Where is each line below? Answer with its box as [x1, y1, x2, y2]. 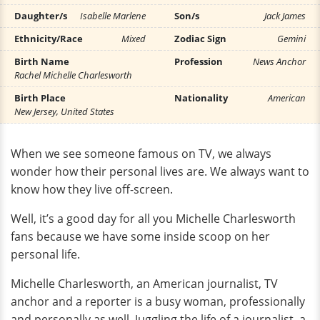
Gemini [277, 32, 306, 45]
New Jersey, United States [14, 105, 114, 118]
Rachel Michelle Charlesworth [14, 69, 132, 81]
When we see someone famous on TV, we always [11, 146, 271, 161]
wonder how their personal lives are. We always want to [11, 164, 309, 179]
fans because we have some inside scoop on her [11, 229, 270, 244]
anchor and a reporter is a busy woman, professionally [11, 294, 305, 309]
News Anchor [253, 55, 306, 68]
